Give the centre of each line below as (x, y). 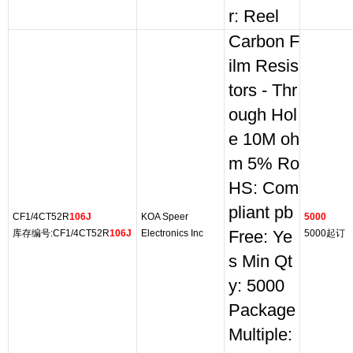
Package (262, 310)
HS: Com (264, 188)
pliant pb (261, 213)
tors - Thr (263, 91)
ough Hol (263, 115)
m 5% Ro (264, 164)
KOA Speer (165, 217)
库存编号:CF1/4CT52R (61, 233)
